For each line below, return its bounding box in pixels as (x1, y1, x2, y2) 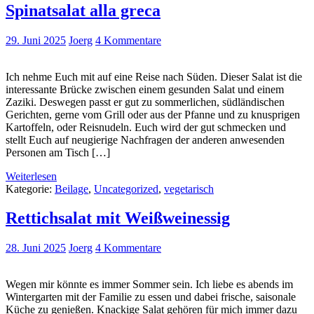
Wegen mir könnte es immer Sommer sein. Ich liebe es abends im (6, 278, 293, 291)
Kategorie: (6, 182, 55, 195)
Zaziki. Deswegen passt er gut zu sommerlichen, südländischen (6, 95, 285, 108)
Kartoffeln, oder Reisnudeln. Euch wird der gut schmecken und (6, 121, 286, 133)
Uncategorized (94, 182, 158, 195)
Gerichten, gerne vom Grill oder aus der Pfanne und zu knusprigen (6, 108, 300, 121)
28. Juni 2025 (6, 242, 66, 254)
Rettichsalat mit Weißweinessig (6, 209, 230, 228)
